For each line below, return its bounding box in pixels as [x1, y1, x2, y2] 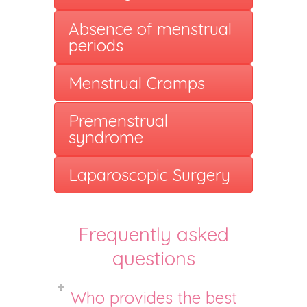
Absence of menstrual [69, 18, 232, 39]
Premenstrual [69, 110, 168, 131]
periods [69, 34, 123, 56]
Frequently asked [78, 221, 229, 246]
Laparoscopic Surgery [69, 164, 230, 185]
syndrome [69, 126, 143, 147]
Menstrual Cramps [69, 72, 205, 93]
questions [112, 245, 195, 270]
